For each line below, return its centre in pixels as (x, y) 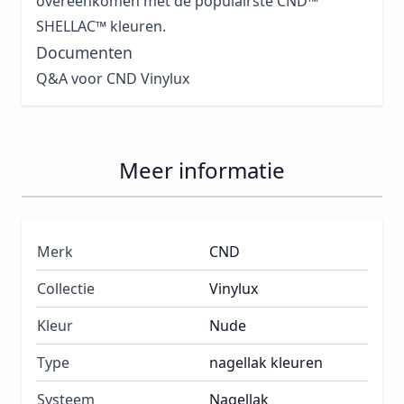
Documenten (84, 53)
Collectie (66, 289)
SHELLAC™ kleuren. (101, 27)
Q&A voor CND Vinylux (113, 79)
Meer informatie (202, 170)
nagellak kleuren (266, 363)
